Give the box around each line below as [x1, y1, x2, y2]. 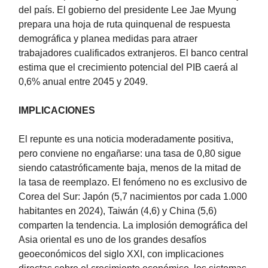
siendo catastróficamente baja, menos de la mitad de [19, 163, 241, 173]
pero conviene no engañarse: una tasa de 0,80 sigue [19, 148, 241, 159]
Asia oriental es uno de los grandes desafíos [19, 234, 206, 245]
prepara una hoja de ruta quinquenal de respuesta [19, 19, 230, 30]
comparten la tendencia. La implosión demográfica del [19, 220, 248, 231]
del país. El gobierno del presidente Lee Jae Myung [19, 5, 236, 16]
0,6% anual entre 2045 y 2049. [19, 77, 148, 87]
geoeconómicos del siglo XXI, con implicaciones [19, 249, 224, 260]
